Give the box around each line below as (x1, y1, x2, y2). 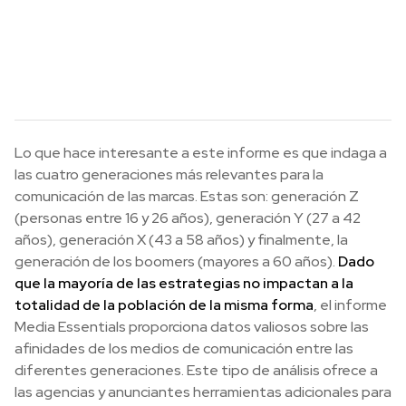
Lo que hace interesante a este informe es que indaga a (14, 142, 387, 162)
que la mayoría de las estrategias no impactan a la (14, 273, 353, 293)
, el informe (314, 295, 387, 314)
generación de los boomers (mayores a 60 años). (14, 251, 335, 271)
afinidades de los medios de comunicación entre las (14, 338, 353, 358)
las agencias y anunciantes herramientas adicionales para (14, 382, 391, 401)
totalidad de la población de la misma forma (14, 295, 314, 314)
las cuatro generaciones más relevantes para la (14, 164, 324, 184)
